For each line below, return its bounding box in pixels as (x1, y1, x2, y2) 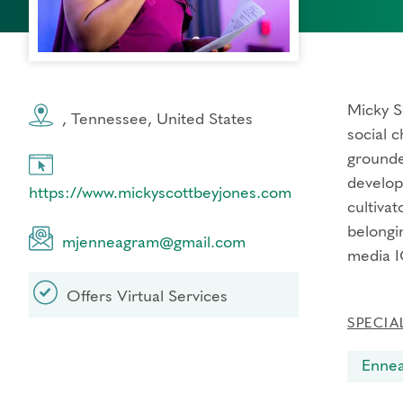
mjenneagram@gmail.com (61, 235, 246, 251)
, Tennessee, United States (57, 112, 253, 128)
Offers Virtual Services (62, 288, 228, 305)
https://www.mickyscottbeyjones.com (29, 185, 291, 201)
